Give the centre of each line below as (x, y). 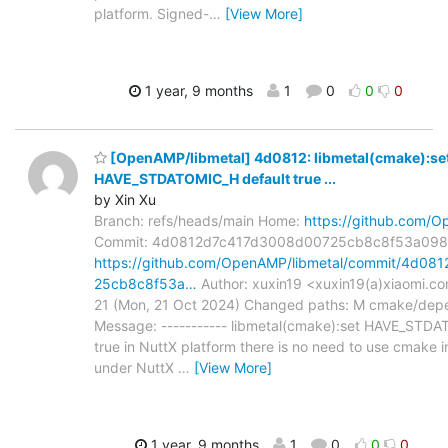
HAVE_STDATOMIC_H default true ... (215, 179)
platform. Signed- (151, 13)
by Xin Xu (125, 200)
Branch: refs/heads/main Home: (199, 221)
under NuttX (136, 368)
